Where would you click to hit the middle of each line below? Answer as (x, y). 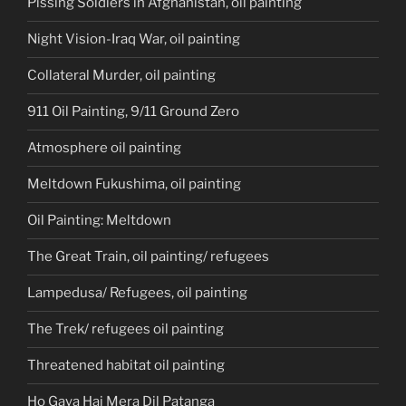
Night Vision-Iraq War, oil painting (134, 39)
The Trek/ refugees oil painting (126, 329)
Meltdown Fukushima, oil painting (134, 184)
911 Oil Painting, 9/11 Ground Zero (133, 112)
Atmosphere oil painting (104, 148)
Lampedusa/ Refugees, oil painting (137, 293)
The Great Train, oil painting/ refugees (148, 257)
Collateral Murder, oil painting (121, 76)
